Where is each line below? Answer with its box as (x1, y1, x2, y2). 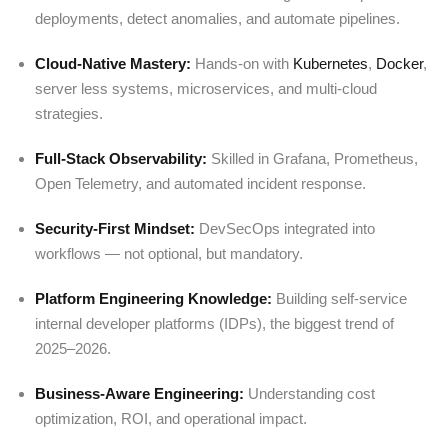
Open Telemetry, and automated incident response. (35, 175, 366, 192)
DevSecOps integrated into (195, 220, 375, 237)
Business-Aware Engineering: (35, 385, 244, 402)
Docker (376, 55, 423, 72)
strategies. (35, 105, 103, 122)
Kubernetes (293, 55, 368, 72)
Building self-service (272, 290, 407, 307)
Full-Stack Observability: (35, 150, 207, 167)
